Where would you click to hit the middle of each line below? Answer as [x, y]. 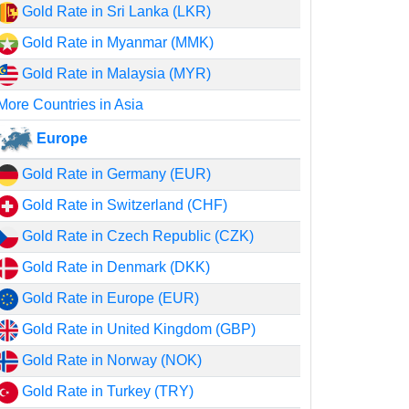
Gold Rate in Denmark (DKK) [115, 267]
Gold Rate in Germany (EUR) [115, 174]
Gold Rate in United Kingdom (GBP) [137, 329]
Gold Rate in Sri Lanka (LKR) [115, 11]
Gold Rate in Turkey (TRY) [106, 391]
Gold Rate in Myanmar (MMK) [116, 42]
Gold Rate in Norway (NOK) [110, 360]
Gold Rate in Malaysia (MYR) [115, 73]
